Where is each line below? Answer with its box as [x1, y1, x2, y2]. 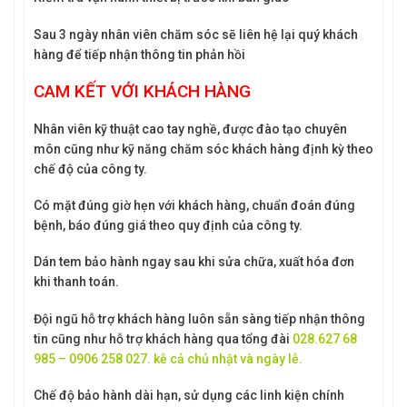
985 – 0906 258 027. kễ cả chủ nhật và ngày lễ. [34, 351, 303, 366]
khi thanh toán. [34, 274, 119, 290]
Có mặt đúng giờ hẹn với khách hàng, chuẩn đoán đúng [34, 198, 355, 213]
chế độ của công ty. [34, 162, 147, 177]
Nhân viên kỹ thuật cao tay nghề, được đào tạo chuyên [34, 122, 347, 137]
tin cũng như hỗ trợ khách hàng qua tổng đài [34, 331, 290, 346]
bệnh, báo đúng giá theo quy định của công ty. [34, 218, 303, 233]
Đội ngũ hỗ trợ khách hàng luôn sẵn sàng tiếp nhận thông [34, 311, 365, 326]
